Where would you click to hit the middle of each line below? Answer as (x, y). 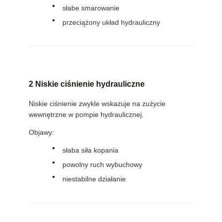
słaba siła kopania (90, 150)
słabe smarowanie (91, 8)
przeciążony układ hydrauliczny (111, 23)
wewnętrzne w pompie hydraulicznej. (86, 114)
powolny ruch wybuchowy (102, 165)
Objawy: (41, 132)
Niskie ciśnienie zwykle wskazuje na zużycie (97, 104)
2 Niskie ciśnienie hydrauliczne (86, 84)
